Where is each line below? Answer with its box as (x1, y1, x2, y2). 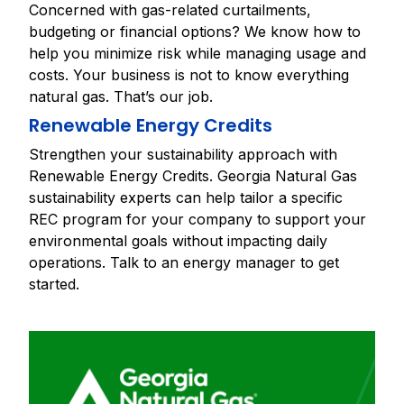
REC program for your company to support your (29, 210, 366, 228)
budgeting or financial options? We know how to (29, 23, 361, 41)
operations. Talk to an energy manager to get (29, 253, 339, 271)
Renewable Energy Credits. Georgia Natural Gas (29, 167, 357, 185)
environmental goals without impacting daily (29, 232, 327, 250)
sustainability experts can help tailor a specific (29, 188, 343, 207)
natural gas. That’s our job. (29, 87, 213, 106)
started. (29, 275, 79, 293)
